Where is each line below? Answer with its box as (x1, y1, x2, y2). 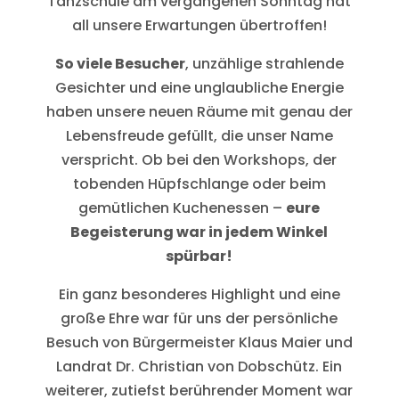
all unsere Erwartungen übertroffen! (71, 14, 327, 36)
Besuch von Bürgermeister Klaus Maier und (45, 331, 353, 353)
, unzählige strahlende (184, 53, 344, 74)
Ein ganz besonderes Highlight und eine (58, 283, 340, 305)
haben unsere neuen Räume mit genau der (45, 101, 353, 122)
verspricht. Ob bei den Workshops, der (61, 149, 338, 170)
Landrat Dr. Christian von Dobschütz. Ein (56, 355, 343, 377)
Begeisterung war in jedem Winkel (70, 221, 329, 242)
